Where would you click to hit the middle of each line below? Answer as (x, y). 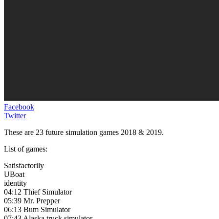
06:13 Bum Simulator (37, 209)
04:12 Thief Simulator (38, 192)
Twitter (15, 115)
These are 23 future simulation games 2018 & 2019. (84, 132)
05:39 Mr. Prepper (32, 200)
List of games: (26, 149)
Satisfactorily (24, 165)
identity (15, 183)
